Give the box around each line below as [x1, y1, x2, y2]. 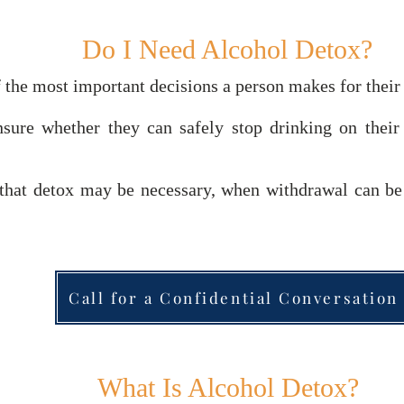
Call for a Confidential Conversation [69, 288, 399, 308]
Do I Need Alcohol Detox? [82, 34, 372, 64]
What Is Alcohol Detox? [97, 372, 359, 402]
